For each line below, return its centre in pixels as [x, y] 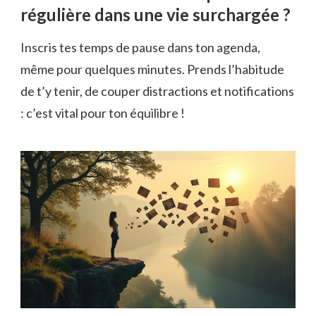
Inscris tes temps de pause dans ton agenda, [140, 47]
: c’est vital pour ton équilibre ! [103, 113]
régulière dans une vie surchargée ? [156, 15]
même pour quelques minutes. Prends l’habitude [152, 69]
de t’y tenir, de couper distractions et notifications [157, 91]
